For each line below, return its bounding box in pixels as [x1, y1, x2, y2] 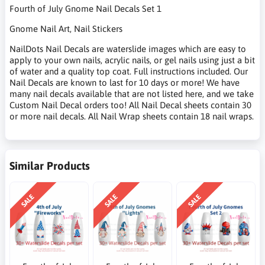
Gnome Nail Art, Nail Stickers [9, 24, 122, 34]
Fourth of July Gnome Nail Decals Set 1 [9, 4, 161, 14]
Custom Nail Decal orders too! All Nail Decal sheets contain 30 [9, 100, 251, 111]
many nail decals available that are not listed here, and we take [9, 89, 254, 99]
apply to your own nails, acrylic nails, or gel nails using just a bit [9, 55, 255, 66]
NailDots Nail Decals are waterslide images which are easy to [9, 44, 246, 54]
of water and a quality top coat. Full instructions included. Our [9, 66, 248, 77]
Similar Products [9, 159, 90, 173]
